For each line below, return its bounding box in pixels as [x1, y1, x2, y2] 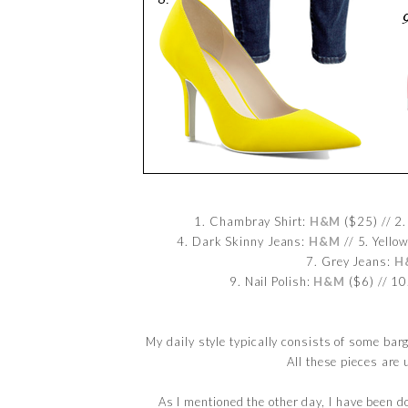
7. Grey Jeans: [306, 253, 394, 269]
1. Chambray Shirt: [194, 213, 310, 229]
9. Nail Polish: [229, 273, 314, 289]
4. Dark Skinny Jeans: [177, 233, 310, 249]
